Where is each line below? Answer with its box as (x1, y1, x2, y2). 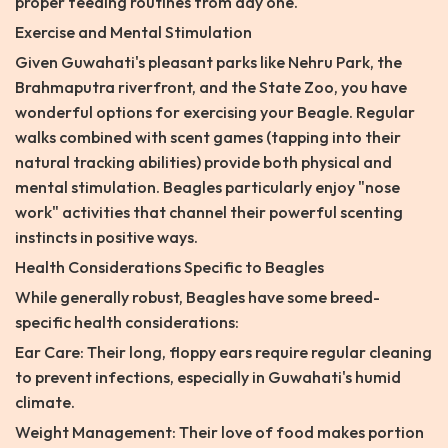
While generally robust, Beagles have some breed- (15, 287, 380, 308)
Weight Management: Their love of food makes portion (15, 422, 424, 443)
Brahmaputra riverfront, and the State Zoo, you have (15, 77, 407, 98)
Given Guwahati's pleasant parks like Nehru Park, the (15, 52, 402, 73)
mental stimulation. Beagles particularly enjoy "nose (15, 177, 400, 198)
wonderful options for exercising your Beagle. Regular (15, 102, 415, 123)
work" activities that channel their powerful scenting (15, 202, 403, 223)
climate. (15, 392, 75, 413)
